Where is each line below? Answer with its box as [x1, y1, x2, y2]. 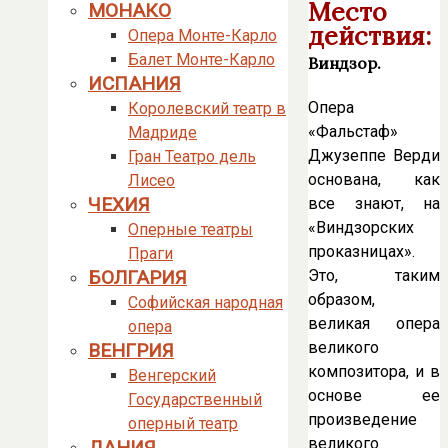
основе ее [308, 385, 440, 405]
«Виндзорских [308, 217, 414, 237]
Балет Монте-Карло [128, 50, 275, 69]
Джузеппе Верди [308, 145, 440, 165]
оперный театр [128, 414, 238, 433]
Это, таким [308, 265, 440, 285]
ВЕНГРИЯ [88, 339, 174, 362]
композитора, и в [308, 361, 440, 381]
